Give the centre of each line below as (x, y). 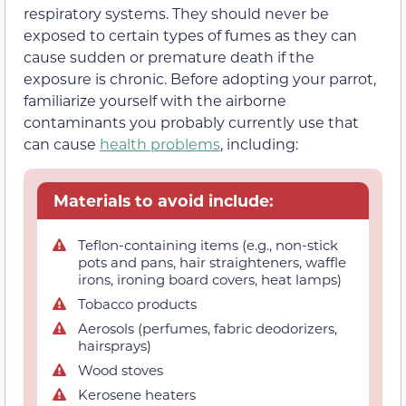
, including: (259, 143)
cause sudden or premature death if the (169, 56)
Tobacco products (137, 304)
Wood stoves (121, 370)
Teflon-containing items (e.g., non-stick (208, 245)
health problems (160, 143)
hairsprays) (115, 346)
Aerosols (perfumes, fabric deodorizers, (208, 329)
